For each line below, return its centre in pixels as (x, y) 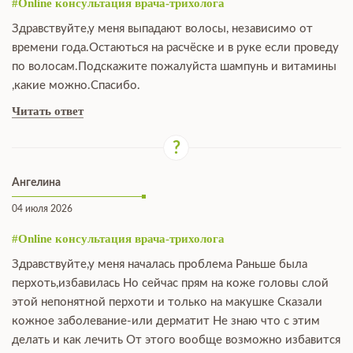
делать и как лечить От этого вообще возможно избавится (176, 340)
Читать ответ (48, 111)
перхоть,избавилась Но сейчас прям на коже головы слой (170, 283)
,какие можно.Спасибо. (76, 85)
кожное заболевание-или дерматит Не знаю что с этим (166, 321)
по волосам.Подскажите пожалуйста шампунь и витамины (174, 67)
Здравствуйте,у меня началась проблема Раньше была (160, 264)
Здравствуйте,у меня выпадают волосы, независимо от (162, 29)
